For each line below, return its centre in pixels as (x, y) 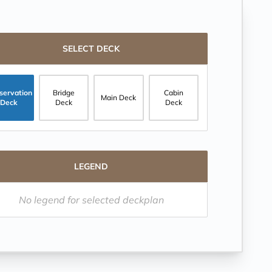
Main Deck (119, 97)
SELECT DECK (91, 49)
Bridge (63, 93)
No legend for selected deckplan (91, 200)
